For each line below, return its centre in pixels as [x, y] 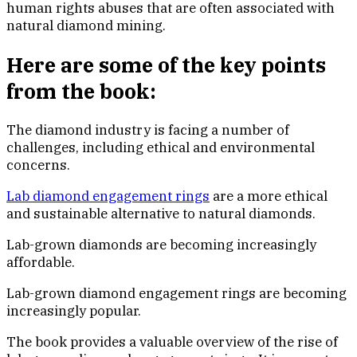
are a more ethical [269, 196]
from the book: [81, 91]
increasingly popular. [74, 310]
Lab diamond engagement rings [108, 196]
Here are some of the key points [166, 65]
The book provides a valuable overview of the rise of [172, 341]
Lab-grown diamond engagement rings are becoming [177, 293]
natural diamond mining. [86, 26]
